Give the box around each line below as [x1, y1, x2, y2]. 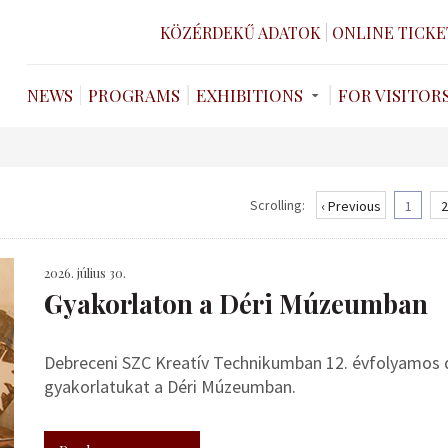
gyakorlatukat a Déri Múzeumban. [44, 375, 296, 398]
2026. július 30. [44, 264, 126, 281]
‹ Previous [321, 197, 381, 215]
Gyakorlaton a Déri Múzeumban [44, 286, 428, 321]
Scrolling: [250, 196, 305, 214]
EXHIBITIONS [196, 84, 303, 106]
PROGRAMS [88, 84, 180, 106]
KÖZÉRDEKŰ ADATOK [160, 21, 321, 43]
